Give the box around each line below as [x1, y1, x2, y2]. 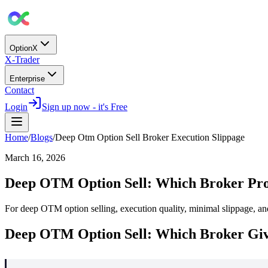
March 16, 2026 [5, 153, 65, 163]
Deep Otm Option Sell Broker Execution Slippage [55, 132, 245, 142]
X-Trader [5, 54, 39, 65]
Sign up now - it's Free [42, 102, 127, 112]
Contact [5, 85, 34, 95]
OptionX [10, 44, 38, 53]
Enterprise [10, 74, 45, 83]
